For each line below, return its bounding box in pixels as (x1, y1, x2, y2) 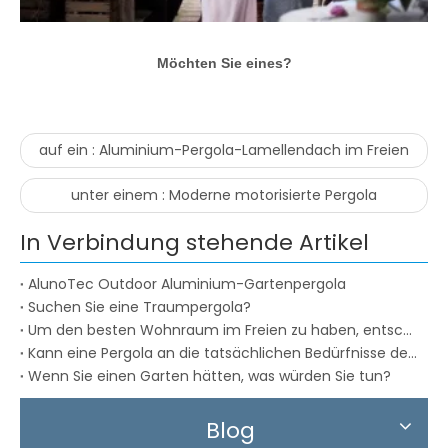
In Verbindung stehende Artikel (20, 227, 369, 259)
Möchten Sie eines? (156, 55, 292, 72)
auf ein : (39, 140, 99, 161)
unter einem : (71, 185, 169, 206)
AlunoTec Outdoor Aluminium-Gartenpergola (28, 274, 346, 295)
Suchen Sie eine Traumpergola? (28, 297, 251, 318)
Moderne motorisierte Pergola (169, 185, 377, 206)
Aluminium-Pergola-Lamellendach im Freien (99, 140, 409, 161)
